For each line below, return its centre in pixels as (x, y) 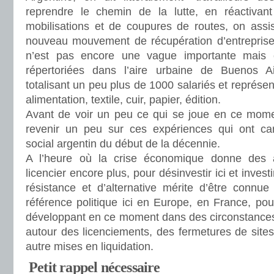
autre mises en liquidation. (90, 246)
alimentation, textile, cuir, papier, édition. (123, 100)
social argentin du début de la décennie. (123, 144)
